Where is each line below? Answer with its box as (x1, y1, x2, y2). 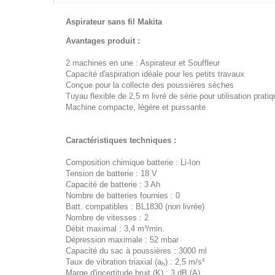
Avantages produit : (66, 36, 140, 45)
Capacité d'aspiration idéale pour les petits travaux (66, 69, 244, 79)
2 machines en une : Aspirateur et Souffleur (66, 58, 220, 68)
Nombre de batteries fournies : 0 (66, 190, 180, 200)
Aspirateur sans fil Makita (66, 17, 162, 26)
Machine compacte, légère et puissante (66, 102, 206, 112)
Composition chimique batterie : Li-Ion (66, 157, 200, 167)
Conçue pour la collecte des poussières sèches (66, 80, 234, 90)
